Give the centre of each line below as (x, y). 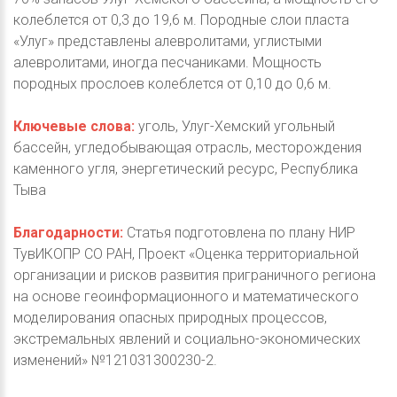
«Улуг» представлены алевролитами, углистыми (167, 42)
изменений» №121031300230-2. (115, 361)
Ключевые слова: (74, 127)
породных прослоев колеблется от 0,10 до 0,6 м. (172, 84)
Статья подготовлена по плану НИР (239, 233)
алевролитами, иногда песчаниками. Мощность (167, 63)
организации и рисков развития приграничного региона (195, 276)
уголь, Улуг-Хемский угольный (235, 127)
